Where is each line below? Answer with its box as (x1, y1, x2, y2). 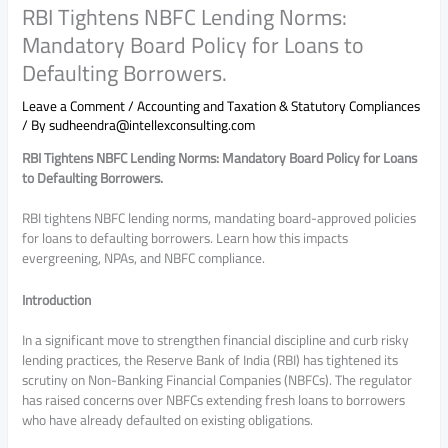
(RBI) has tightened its (270, 347, 399, 374)
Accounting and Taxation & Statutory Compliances (137, 92, 421, 119)
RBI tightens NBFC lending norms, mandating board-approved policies (22, 205, 417, 232)
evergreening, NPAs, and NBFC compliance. (22, 245, 266, 272)
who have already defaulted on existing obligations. (22, 407, 314, 434)
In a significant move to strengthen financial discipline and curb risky (22, 327, 410, 354)
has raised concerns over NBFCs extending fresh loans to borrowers (22, 387, 406, 414)
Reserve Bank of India (146, 347, 271, 374)
